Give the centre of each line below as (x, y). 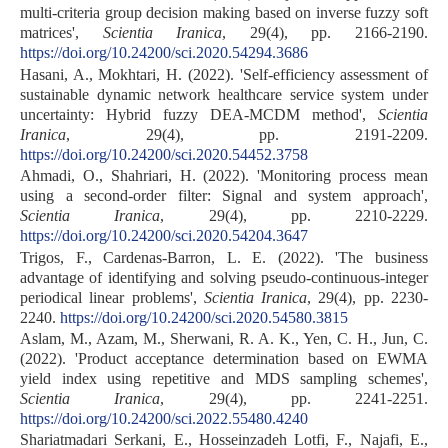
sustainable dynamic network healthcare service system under (224, 94)
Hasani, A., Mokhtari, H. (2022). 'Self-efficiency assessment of (224, 74)
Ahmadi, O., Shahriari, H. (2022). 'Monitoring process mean (224, 176)
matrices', (61, 33)
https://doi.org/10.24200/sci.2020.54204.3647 (164, 236)
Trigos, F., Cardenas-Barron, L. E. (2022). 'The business (224, 257)
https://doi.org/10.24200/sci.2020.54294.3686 (164, 53)
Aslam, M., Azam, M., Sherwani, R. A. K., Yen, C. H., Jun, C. (224, 338)
